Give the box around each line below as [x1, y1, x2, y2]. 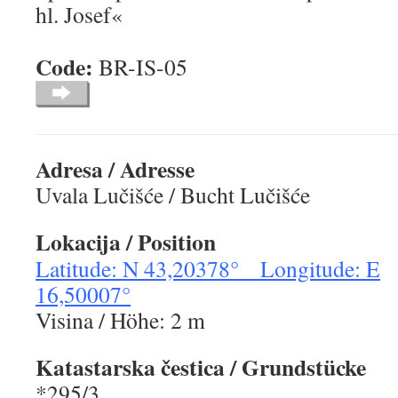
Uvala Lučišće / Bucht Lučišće [36, 179, 310, 211]
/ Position [121, 225, 216, 259]
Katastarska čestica [36, 350, 225, 385]
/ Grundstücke [225, 350, 366, 385]
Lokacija [36, 225, 121, 259]
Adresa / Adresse [36, 152, 195, 187]
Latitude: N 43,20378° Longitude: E [36, 253, 380, 284]
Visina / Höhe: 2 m [36, 305, 205, 336]
